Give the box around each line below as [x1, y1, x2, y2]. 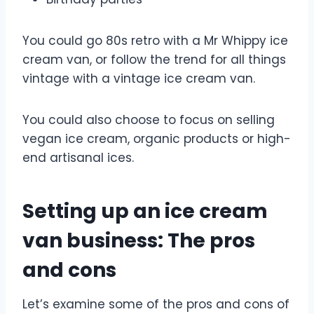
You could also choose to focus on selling [22, 111, 275, 128]
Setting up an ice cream [22, 197, 268, 225]
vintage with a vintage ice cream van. [22, 69, 255, 87]
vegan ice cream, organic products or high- [22, 130, 291, 147]
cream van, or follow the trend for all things [22, 50, 286, 68]
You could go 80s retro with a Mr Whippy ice [22, 32, 288, 49]
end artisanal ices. [22, 149, 134, 166]
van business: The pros [22, 226, 255, 254]
